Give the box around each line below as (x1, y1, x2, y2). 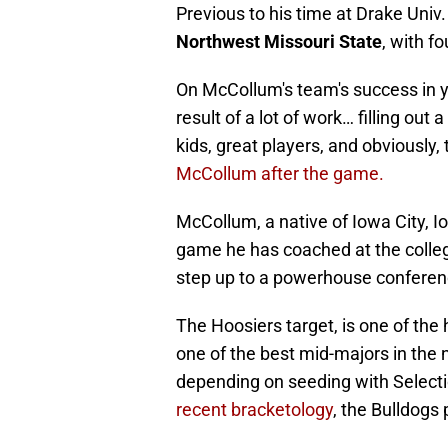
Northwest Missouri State (176, 31, 382, 53)
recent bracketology (176, 399, 333, 421)
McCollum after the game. (176, 163, 384, 185)
